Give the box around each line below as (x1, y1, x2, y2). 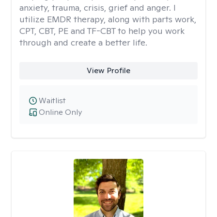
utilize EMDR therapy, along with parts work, (19, 14, 196, 25)
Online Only (39, 107, 82, 117)
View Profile (86, 65, 130, 76)
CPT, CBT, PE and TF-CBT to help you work (19, 25, 185, 36)
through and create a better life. (19, 37, 147, 48)
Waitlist (39, 95, 66, 106)
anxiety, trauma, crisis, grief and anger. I (19, 2, 176, 13)
